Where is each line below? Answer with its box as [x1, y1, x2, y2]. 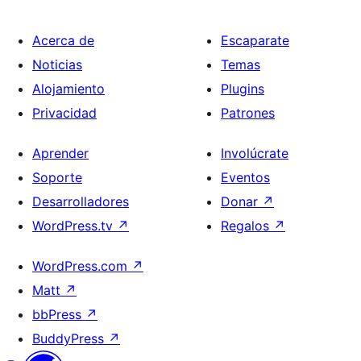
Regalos [221, 218, 273, 234]
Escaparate [221, 32, 289, 48]
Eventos [221, 169, 270, 185]
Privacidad [32, 105, 97, 121]
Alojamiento [32, 81, 105, 97]
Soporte [32, 169, 82, 185]
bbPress [32, 306, 85, 322]
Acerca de [32, 32, 94, 48]
